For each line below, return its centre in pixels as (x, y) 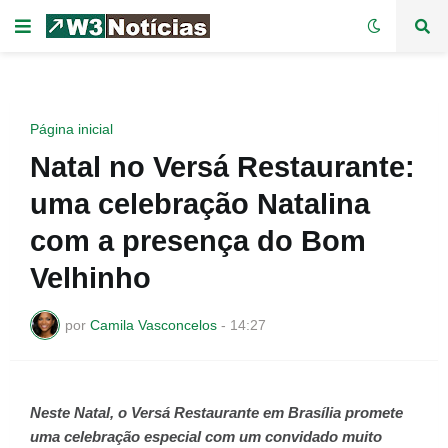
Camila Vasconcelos (153, 324)
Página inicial (71, 129)
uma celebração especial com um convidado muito (206, 436)
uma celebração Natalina (200, 204)
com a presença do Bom (198, 241)
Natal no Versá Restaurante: (222, 167)
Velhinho (90, 278)
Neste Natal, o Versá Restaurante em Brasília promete (216, 412)
